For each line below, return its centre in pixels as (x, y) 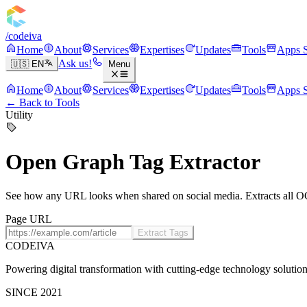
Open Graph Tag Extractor (133, 162)
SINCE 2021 (34, 292)
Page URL (29, 219)
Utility (19, 114)
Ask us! (75, 64)
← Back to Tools (42, 102)
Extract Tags (163, 232)
